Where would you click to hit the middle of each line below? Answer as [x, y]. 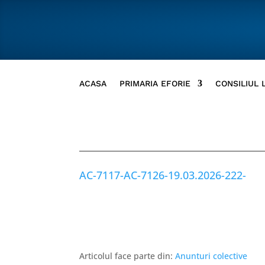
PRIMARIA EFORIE [155, 83]
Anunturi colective [211, 256]
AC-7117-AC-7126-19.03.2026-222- [163, 175]
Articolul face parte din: [127, 256]
